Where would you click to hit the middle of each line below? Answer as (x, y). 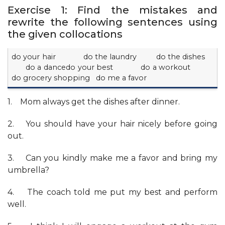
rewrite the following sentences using (113, 22)
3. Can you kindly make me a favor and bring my (113, 158)
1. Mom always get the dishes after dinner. (94, 102)
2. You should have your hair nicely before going (113, 124)
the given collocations (65, 34)
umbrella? (28, 170)
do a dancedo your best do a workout (113, 68)
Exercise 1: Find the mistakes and (113, 10)
